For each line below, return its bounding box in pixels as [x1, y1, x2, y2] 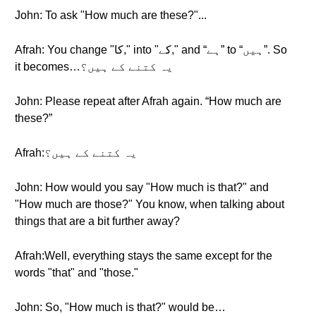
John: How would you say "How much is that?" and [15, 181, 269, 193]
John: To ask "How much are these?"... [15, 9, 207, 21]
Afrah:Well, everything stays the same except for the [15, 250, 272, 262]
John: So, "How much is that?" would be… [15, 301, 226, 313]
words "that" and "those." [15, 267, 138, 279]
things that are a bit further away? [15, 215, 180, 227]
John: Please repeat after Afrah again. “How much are [15, 95, 281, 107]
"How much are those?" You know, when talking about [15, 198, 284, 210]
